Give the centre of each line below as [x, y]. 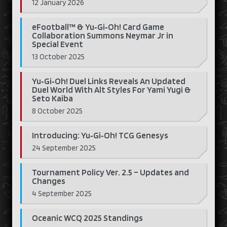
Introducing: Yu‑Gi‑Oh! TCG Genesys [100, 135]
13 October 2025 [58, 57]
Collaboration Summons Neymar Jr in [103, 35]
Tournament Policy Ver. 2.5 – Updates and [110, 172]
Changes [49, 181]
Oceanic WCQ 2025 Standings [87, 218]
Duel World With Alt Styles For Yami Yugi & [111, 90]
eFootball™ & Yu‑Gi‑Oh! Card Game [98, 27]
